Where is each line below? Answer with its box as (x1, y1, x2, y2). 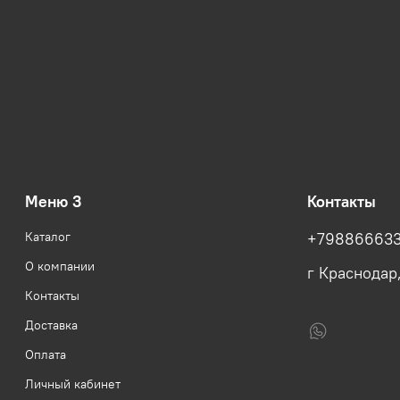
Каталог (25, 229, 71, 246)
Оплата (25, 346, 66, 363)
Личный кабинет (25, 376, 121, 393)
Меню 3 (25, 192, 81, 212)
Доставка (25, 317, 78, 334)
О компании (25, 258, 95, 275)
